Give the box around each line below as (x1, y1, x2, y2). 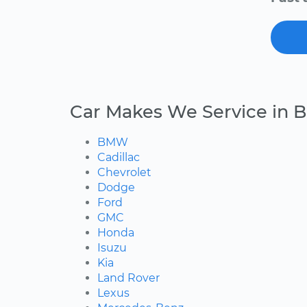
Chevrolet (97, 166, 151, 180)
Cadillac (97, 151, 140, 164)
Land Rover (97, 271, 160, 285)
